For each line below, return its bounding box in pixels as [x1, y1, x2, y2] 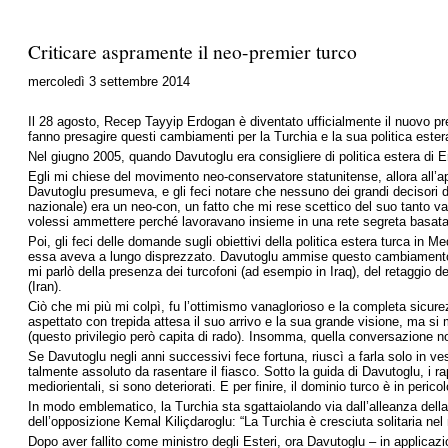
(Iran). [28, 279, 62, 294]
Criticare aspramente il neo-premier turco [28, 38, 357, 64]
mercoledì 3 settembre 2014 [28, 74, 190, 89]
